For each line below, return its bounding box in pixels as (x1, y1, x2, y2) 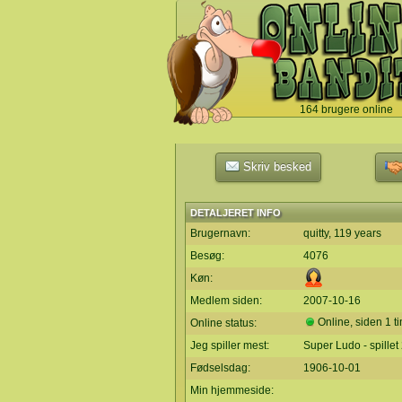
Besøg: (190, 249, 224, 262)
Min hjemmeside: (190, 384, 274, 397)
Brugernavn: (190, 227, 250, 240)
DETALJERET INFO (190, 207, 281, 218)
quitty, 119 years (303, 227, 381, 240)
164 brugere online (300, 103, 393, 116)
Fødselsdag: (190, 362, 250, 374)
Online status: (190, 317, 257, 329)
